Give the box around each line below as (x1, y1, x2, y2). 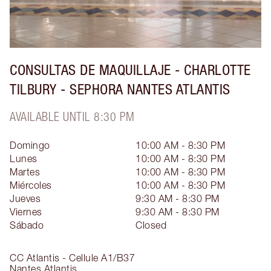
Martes (10, 166, 40, 177)
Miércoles (10, 180, 52, 191)
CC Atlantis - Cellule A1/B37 (10, 252, 135, 263)
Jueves (10, 193, 41, 204)
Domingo (10, 140, 50, 151)
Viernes (10, 206, 42, 217)
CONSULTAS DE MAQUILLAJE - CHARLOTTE (10, 61, 251, 78)
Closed (135, 220, 166, 230)
